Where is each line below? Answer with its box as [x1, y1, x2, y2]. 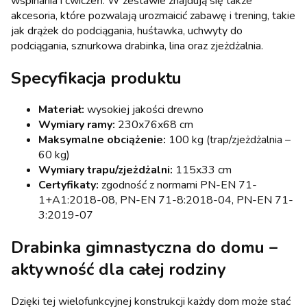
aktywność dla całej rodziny [11, 258, 226, 281]
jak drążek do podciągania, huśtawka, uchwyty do [11, 23, 243, 38]
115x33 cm [173, 162, 232, 178]
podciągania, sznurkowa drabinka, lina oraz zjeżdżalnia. [11, 38, 263, 53]
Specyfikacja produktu [11, 66, 182, 89]
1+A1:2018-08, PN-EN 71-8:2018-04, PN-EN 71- [38, 193, 293, 208]
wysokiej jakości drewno [84, 102, 204, 118]
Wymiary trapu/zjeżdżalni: [38, 162, 173, 178]
